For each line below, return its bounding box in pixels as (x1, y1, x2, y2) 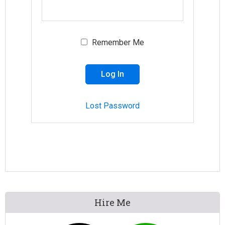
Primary (5, 190, 58, 208)
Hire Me (94, 196, 131, 209)
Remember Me (89, 38, 144, 48)
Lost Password (85, 101, 140, 111)
